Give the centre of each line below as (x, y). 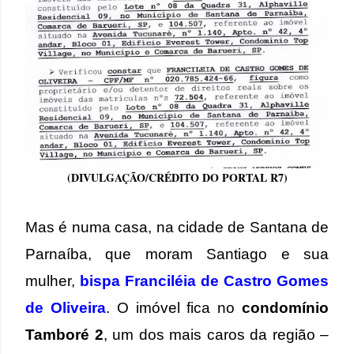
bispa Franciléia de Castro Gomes (204, 281)
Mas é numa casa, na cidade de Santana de (177, 227)
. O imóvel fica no (174, 308)
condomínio (286, 308)
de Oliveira (66, 308)
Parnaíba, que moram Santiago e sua (177, 254)
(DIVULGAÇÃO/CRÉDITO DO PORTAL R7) (177, 177)
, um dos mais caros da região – (216, 335)
